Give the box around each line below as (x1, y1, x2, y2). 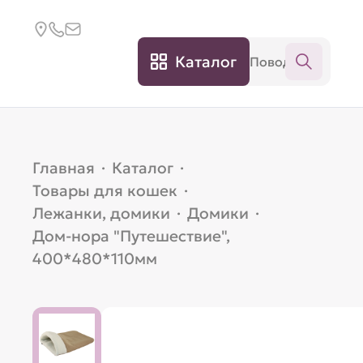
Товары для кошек (32, 181, 178, 200)
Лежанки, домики (32, 203, 171, 223)
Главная (32, 158, 96, 177)
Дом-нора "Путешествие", (32, 226, 231, 246)
